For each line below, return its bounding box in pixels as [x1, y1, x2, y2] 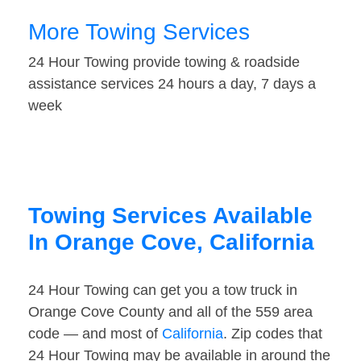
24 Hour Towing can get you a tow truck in [28, 282, 297, 299]
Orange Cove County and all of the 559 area [28, 304, 313, 321]
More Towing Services [28, 19, 250, 45]
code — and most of [28, 326, 162, 342]
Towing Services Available [28, 203, 313, 229]
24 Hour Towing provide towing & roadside [28, 54, 300, 71]
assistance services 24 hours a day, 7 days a [28, 76, 316, 93]
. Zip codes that [223, 326, 322, 342]
